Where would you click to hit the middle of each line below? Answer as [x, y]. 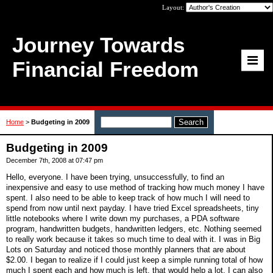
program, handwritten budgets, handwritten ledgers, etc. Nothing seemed [134, 229]
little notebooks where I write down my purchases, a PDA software [123, 218]
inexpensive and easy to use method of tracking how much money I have [135, 187]
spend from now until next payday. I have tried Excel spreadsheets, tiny [133, 208]
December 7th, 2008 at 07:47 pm [55, 160]
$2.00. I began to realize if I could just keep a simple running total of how [134, 260]
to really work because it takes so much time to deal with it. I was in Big [133, 239]
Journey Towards [98, 45]
